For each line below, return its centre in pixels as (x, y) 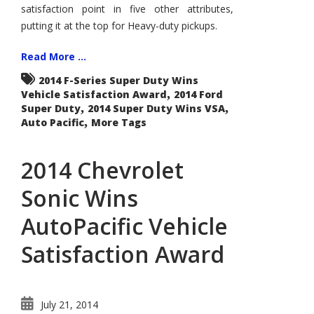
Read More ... (54, 56)
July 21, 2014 (69, 305)
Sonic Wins (80, 198)
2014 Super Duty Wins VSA (156, 108)
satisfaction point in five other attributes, (127, 9)
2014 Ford (198, 94)
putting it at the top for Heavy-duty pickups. (119, 26)
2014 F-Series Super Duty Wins (118, 80)
